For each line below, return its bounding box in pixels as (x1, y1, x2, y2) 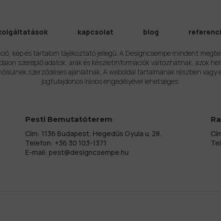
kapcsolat (77, 27, 113, 37)
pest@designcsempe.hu (48, 147, 129, 157)
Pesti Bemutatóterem (25, 114, 112, 124)
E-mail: (25, 147, 49, 157)
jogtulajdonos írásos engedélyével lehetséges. (41, 76, 180, 86)
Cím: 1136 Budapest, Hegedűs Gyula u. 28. (25, 128, 161, 138)
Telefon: (25, 138, 55, 147)
